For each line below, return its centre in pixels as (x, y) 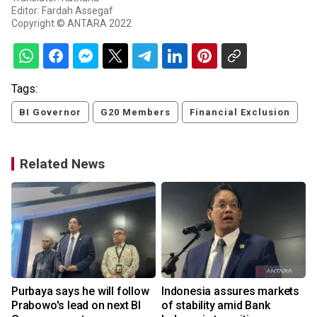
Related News (62, 164)
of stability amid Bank (216, 306)
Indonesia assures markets (230, 292)
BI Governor (50, 113)
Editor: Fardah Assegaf (62, 11)
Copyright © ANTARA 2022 (71, 24)
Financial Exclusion (240, 113)
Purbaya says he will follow (80, 292)
